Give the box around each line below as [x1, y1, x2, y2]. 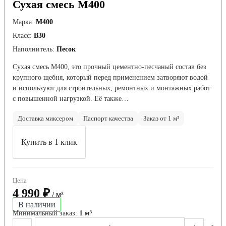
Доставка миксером [18, 115, 73, 123]
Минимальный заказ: [13, 209, 79, 217]
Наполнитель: [13, 45, 54, 53]
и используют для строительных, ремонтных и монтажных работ [13, 84, 210, 92]
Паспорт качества [83, 115, 133, 123]
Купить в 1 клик [21, 138, 77, 147]
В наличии [18, 200, 55, 209]
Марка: [13, 18, 34, 26]
